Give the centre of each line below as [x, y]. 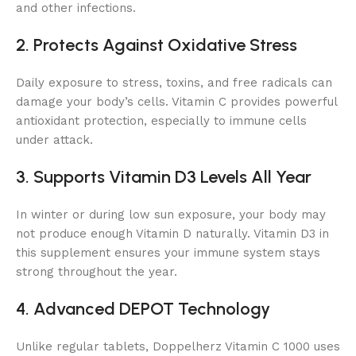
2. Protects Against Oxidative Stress [157, 44]
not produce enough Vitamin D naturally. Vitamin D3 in [172, 233]
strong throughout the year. [97, 271]
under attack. [54, 139]
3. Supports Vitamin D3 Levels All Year [164, 176]
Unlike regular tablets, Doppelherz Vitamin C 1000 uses [178, 346]
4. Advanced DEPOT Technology [143, 308]
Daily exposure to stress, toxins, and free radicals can [174, 82]
